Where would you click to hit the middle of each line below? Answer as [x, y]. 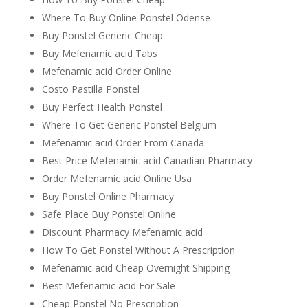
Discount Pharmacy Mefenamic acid [122, 232]
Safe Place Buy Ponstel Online [109, 214]
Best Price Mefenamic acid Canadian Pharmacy [147, 161]
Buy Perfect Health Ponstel [102, 107]
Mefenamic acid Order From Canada [123, 143]
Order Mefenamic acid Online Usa [117, 178]
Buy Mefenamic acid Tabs [99, 53]
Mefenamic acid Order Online [107, 71]
